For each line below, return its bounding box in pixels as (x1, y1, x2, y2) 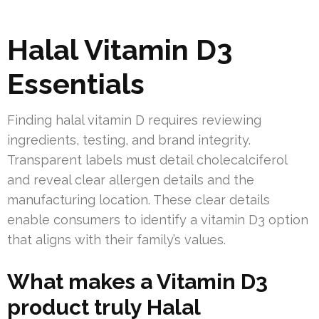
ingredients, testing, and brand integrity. (7, 132, 251, 148)
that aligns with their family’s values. (7, 232, 226, 248)
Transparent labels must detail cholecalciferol (7, 152, 287, 168)
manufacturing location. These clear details (7, 192, 270, 208)
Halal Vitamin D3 (7, 33, 233, 67)
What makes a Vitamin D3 (7, 269, 268, 295)
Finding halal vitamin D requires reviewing (7, 113, 261, 128)
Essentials (7, 67, 145, 101)
